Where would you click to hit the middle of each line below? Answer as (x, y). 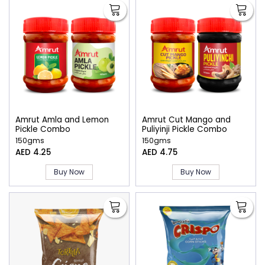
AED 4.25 (33, 152)
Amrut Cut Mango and (186, 120)
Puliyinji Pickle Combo (185, 130)
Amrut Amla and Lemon (62, 120)
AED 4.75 (160, 152)
